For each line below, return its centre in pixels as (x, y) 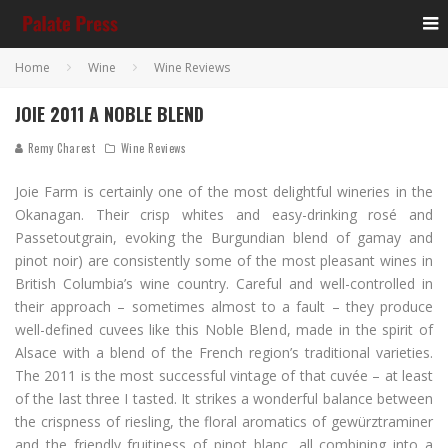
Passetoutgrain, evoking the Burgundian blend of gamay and (224, 237)
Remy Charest (60, 148)
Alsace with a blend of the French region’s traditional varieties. (224, 352)
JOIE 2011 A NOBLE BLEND (109, 114)
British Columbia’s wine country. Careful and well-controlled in (224, 283)
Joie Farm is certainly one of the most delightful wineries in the (224, 191)
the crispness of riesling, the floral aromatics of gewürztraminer (224, 421)
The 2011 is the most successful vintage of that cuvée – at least (224, 375)
